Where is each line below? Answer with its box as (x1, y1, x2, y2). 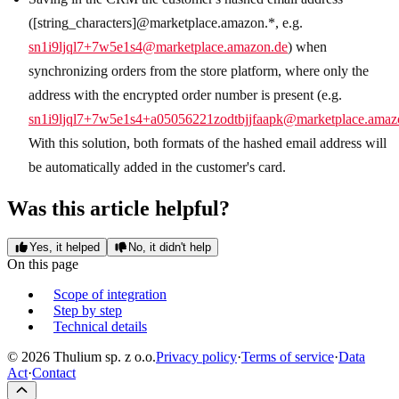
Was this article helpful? (7, 196, 230, 220)
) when (288, 38, 327, 54)
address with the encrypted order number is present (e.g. (28, 86, 342, 102)
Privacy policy (156, 349, 237, 365)
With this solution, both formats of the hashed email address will (28, 134, 387, 151)
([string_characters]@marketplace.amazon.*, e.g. (28, 14, 303, 30)
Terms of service (241, 349, 334, 365)
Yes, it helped (28, 240, 100, 255)
